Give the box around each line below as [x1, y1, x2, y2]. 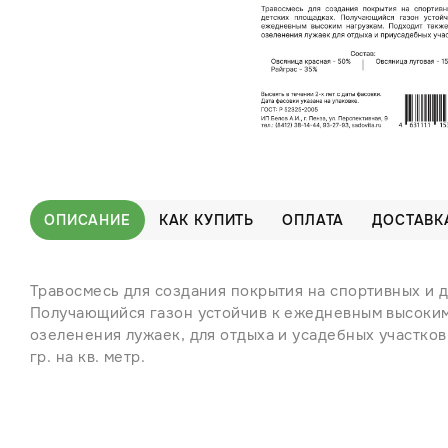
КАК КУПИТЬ [158, 211, 255, 229]
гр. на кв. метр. [30, 347, 146, 367]
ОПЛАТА [282, 211, 345, 229]
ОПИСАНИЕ [44, 211, 131, 229]
